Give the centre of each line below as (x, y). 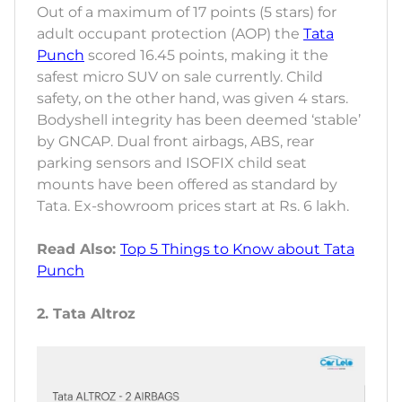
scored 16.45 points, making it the (206, 56)
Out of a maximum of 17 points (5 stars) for (187, 13)
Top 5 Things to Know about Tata (237, 249)
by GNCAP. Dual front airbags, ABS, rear (175, 142)
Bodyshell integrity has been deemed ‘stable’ (199, 120)
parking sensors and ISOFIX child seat (172, 163)
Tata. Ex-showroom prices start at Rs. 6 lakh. (193, 206)
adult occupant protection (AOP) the (170, 34)
